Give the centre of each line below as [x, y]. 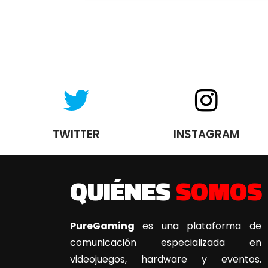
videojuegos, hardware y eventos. [166, 260]
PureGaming [106, 226]
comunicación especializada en [166, 243]
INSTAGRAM [207, 134]
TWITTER [76, 134]
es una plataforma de [202, 226]
